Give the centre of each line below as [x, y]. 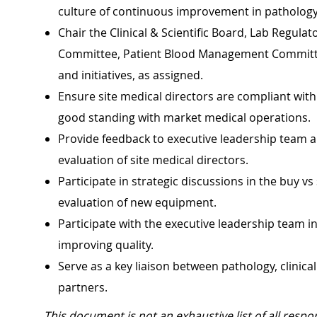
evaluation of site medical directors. [153, 160]
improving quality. [106, 245]
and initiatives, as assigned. [131, 75]
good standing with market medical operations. [184, 118]
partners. [83, 288]
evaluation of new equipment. [137, 203]
